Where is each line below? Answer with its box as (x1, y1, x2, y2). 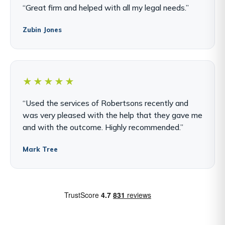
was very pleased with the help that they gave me (23, 110, 202, 121)
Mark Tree (23, 145, 58, 154)
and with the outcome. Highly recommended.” (23, 122, 183, 133)
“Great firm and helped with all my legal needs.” (23, 3, 189, 13)
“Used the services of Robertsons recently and (23, 98, 188, 108)
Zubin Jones (23, 26, 62, 34)
